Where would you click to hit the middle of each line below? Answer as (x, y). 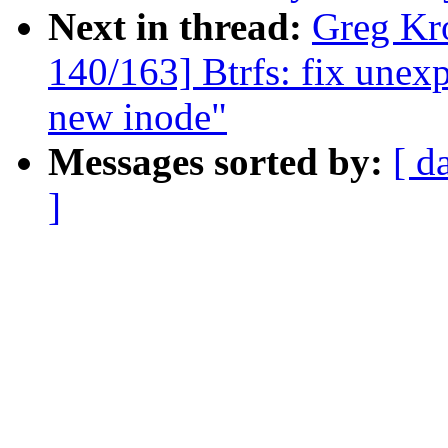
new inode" (137, 117)
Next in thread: (180, 27)
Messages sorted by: (220, 162)
